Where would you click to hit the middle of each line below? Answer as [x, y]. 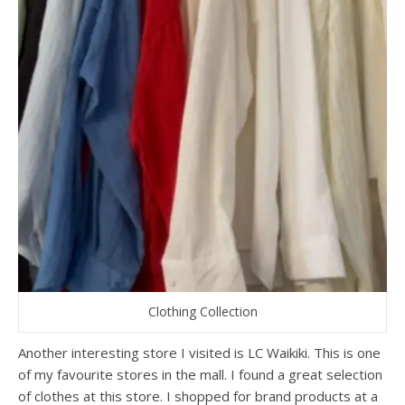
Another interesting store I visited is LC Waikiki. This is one [199, 353]
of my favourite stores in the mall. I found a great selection [200, 375]
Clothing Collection [202, 312]
